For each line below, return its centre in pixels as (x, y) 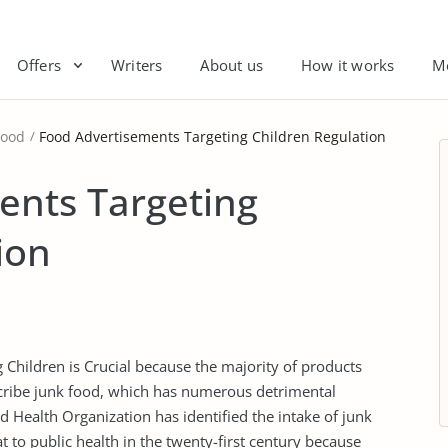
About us (231, 65)
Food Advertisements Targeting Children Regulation (212, 136)
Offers (38, 65)
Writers (136, 65)
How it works (348, 65)
